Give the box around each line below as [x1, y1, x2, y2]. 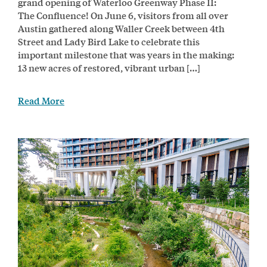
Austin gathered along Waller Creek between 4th [18, 21, 225, 35]
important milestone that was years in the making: [18, 47, 234, 61]
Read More [18, 93, 64, 107]
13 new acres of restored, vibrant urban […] [18, 60, 200, 74]
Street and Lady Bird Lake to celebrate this [18, 34, 200, 48]
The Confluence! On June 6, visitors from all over [18, 8, 228, 22]
